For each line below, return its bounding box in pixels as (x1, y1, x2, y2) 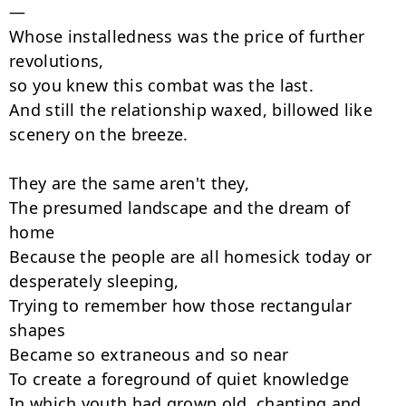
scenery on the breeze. (9, 123, 188, 145)
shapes (9, 319, 65, 341)
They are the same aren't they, (9, 172, 249, 194)
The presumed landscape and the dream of (9, 197, 351, 218)
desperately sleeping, (9, 270, 179, 292)
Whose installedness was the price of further (9, 25, 365, 47)
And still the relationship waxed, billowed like (9, 99, 373, 121)
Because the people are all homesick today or (9, 246, 372, 267)
